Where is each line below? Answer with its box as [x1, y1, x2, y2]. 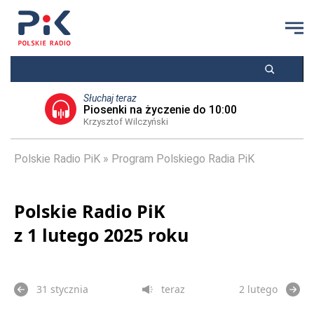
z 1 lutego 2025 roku [14, 223, 189, 247]
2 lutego [239, 282, 278, 296]
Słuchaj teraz [83, 93, 137, 104]
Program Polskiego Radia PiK [111, 152, 254, 165]
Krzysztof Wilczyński [83, 116, 168, 127]
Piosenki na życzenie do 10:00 [83, 103, 237, 116]
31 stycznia [36, 282, 88, 296]
